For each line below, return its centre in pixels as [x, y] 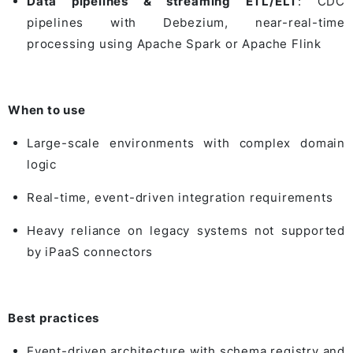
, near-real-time [285, 22]
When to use [47, 110]
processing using [82, 43]
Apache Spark [179, 43]
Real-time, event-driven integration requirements [180, 197]
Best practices [54, 318]
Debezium [194, 22]
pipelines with [95, 22]
